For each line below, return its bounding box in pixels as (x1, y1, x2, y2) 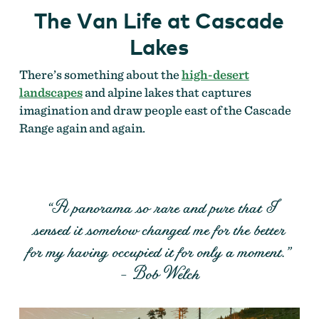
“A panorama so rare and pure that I (42, 195, 277, 220)
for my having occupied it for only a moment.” (27, 239, 292, 264)
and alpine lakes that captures (82, 85, 251, 100)
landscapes (19, 85, 83, 100)
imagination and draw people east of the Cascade (19, 103, 291, 118)
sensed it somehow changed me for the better (33, 217, 285, 242)
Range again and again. (19, 120, 145, 136)
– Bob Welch (119, 261, 200, 286)
